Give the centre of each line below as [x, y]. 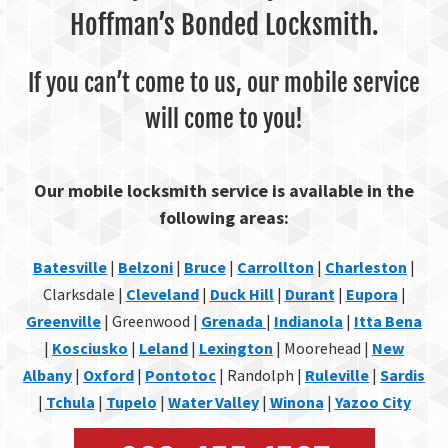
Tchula [70, 401]
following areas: [224, 218]
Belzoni [145, 266]
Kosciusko [90, 347]
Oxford [108, 374]
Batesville [70, 266]
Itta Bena [388, 320]
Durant [309, 293]
